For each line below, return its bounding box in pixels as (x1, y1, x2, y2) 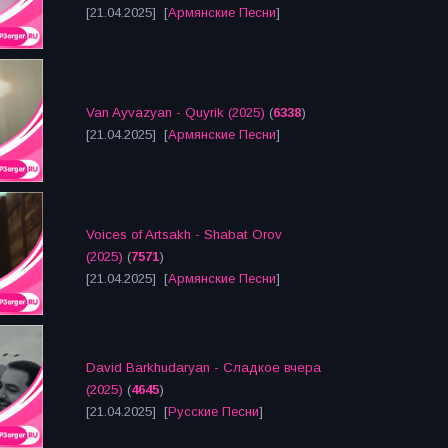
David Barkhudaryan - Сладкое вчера (86, 360, 321, 375)
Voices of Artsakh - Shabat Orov (86, 227, 282, 242)
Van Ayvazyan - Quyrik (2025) (86, 105, 265, 120)
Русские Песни (168, 404, 259, 419)
